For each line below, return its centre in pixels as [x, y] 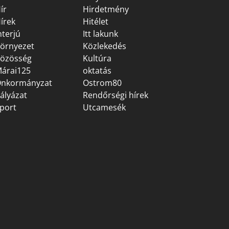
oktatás [97, 71]
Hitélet [96, 21]
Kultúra [97, 58]
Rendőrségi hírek [116, 95]
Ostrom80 [102, 83]
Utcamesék [104, 107]
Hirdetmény [106, 9]
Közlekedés [105, 46]
